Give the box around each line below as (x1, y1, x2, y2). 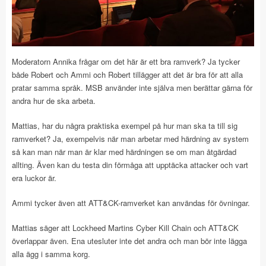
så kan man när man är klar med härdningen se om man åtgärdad (12, 145, 236, 157)
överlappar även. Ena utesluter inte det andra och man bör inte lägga (12, 235, 247, 246)
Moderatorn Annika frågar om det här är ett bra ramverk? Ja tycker (12, 55, 240, 67)
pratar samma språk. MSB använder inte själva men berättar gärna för (12, 81, 252, 93)
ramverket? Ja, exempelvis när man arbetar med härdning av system (12, 132, 249, 144)
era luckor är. (12, 172, 56, 183)
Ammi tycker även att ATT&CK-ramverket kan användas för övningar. (12, 197, 250, 208)
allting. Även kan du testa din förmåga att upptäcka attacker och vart (12, 159, 248, 170)
